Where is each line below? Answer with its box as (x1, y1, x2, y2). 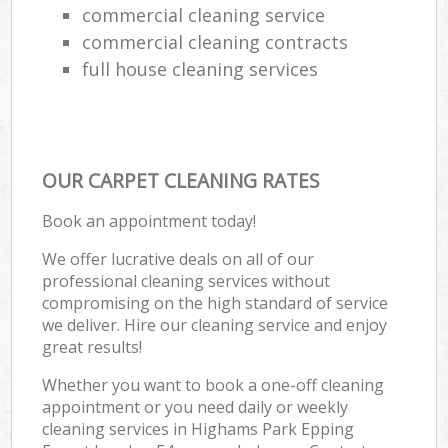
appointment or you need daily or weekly (42, 395, 349, 418)
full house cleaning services (82, 56, 319, 81)
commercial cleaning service (82, 2, 326, 27)
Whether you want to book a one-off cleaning (42, 373, 385, 396)
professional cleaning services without (42, 269, 331, 292)
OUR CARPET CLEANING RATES (42, 166, 321, 194)
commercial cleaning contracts (82, 29, 349, 54)
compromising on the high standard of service (42, 291, 389, 314)
